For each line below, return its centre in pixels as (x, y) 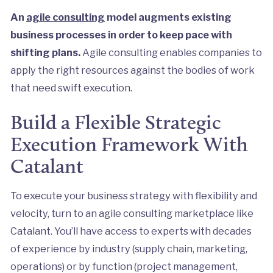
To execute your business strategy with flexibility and (133, 195)
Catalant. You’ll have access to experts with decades (131, 231)
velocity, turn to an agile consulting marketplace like (132, 213)
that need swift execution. (71, 87)
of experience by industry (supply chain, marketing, (129, 248)
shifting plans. (46, 52)
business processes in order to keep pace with (121, 34)
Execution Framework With (129, 144)
